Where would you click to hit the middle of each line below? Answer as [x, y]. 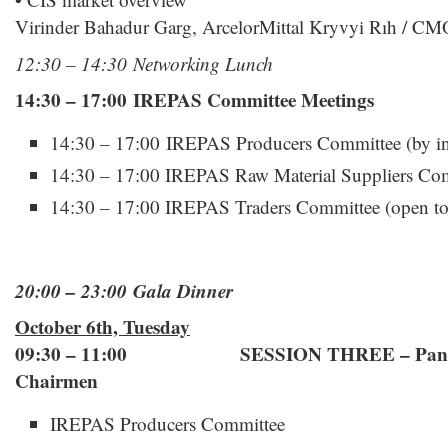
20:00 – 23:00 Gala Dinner [124, 290]
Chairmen [56, 381]
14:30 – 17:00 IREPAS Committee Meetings [194, 100]
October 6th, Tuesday [102, 327]
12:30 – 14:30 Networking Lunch [144, 63]
